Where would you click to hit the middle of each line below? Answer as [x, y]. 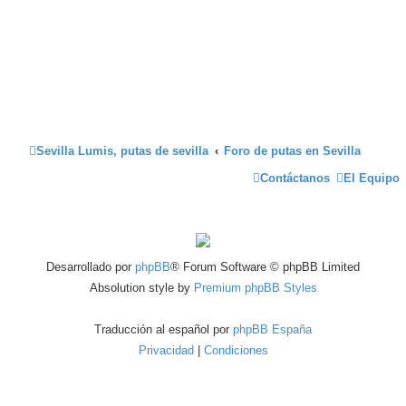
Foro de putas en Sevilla [293, 151]
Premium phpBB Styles [255, 288]
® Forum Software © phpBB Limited [265, 267]
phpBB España [272, 329]
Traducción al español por [164, 329]
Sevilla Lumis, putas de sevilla [122, 151]
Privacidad [166, 350]
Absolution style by [141, 288]
